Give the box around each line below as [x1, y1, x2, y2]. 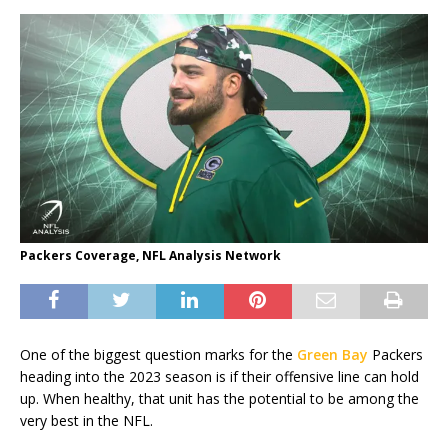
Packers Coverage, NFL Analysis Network [20, 247, 281, 265]
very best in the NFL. [20, 411, 153, 431]
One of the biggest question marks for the [20, 345, 297, 365]
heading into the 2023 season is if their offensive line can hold [20, 367, 419, 387]
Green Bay [297, 345, 368, 365]
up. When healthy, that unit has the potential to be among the [20, 389, 419, 409]
